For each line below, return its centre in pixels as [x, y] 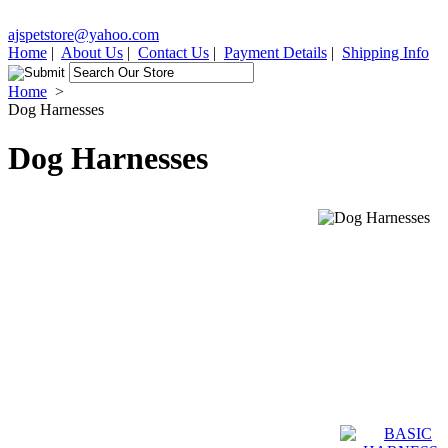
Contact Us [173, 52]
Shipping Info [385, 52]
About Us [92, 52]
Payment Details [275, 52]
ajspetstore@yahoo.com [83, 34]
